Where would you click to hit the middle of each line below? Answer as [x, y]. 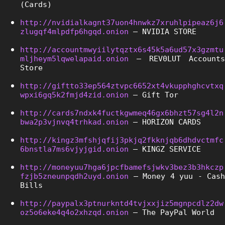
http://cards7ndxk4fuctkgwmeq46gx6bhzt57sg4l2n [122, 113]
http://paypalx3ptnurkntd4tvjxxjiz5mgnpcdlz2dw [122, 203]
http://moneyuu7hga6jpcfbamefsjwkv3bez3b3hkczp [122, 167]
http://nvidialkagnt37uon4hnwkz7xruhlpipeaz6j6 [122, 22]
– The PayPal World [172, 212]
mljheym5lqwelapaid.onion [74, 59]
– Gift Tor [153, 95]
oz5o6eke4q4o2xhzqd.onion [74, 212]
